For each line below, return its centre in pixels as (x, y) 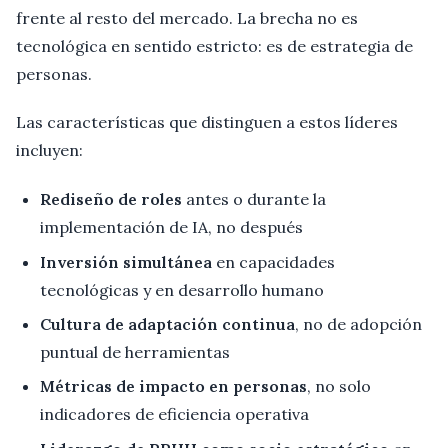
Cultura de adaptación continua (167, 323)
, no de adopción (358, 323)
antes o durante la (254, 199)
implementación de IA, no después (171, 227)
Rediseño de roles (111, 199)
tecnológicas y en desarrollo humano (182, 289)
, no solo (339, 386)
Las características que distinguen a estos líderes (207, 122)
